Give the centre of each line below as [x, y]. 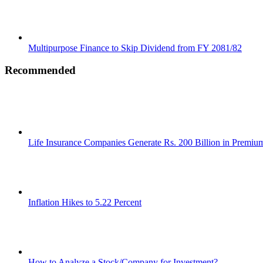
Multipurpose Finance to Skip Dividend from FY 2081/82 [135, 48]
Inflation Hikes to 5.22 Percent [85, 203]
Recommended [40, 70]
